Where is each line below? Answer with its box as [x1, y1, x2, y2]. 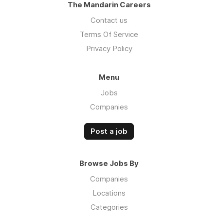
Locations [92, 188, 126, 198]
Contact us [91, 16, 127, 25]
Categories [90, 202, 128, 212]
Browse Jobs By [79, 159, 139, 168]
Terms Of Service [80, 30, 138, 39]
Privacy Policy [86, 44, 132, 53]
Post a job [91, 127, 127, 136]
